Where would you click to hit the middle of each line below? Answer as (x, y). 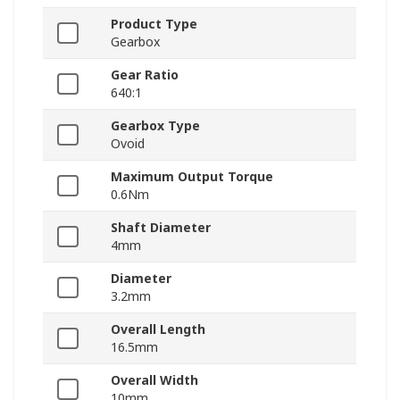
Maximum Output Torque (192, 176)
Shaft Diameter (161, 227)
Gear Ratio (145, 74)
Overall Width (154, 379)
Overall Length (158, 329)
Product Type (154, 23)
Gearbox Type (155, 125)
